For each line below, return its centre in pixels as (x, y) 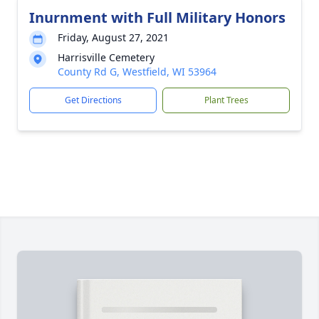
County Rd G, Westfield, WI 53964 (137, 72)
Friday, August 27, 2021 (113, 37)
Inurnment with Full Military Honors (157, 17)
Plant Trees (226, 100)
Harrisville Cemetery (106, 57)
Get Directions (93, 100)
